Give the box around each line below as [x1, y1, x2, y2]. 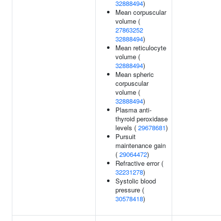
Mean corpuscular [115, 7, 166, 17]
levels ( [115, 123, 138, 132]
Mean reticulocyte [115, 43, 166, 52]
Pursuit [115, 132, 136, 141]
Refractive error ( [115, 158, 163, 168]
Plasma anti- [115, 105, 151, 114]
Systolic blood [115, 176, 156, 185]
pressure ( [115, 185, 144, 194]
